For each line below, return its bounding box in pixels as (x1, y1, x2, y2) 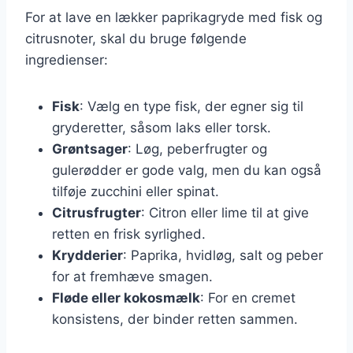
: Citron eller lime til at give (141, 204, 309, 221)
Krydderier (52, 247, 123, 263)
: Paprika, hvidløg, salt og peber (123, 247, 323, 263)
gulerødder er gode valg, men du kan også (52, 162, 321, 178)
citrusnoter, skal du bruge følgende (25, 30, 247, 46)
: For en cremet (200, 289, 295, 306)
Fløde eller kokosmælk (52, 289, 200, 306)
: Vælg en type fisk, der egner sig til (80, 98, 303, 114)
